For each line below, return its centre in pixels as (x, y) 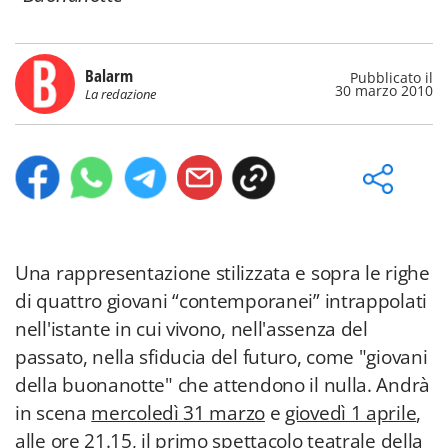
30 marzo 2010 (384, 90)
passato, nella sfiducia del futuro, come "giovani (221, 357)
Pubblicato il (391, 77)
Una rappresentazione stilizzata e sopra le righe (222, 273)
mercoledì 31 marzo (178, 413)
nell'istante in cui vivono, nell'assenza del (191, 329)
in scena (53, 413)
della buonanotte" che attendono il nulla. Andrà (222, 385)
